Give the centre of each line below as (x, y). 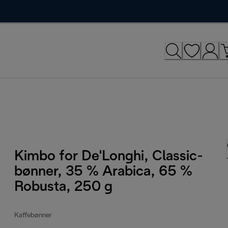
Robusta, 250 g (64, 187)
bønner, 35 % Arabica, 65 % (104, 172)
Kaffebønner (33, 215)
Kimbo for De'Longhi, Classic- (109, 156)
